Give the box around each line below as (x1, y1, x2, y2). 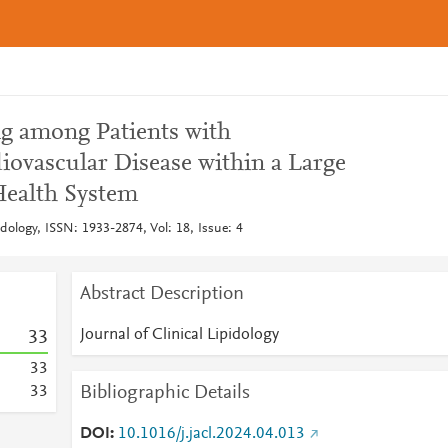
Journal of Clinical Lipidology (79, 327, 279, 343)
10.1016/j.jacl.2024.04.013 (117, 426, 305, 442)
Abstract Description (79, 284, 244, 304)
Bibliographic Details (79, 383, 250, 403)
